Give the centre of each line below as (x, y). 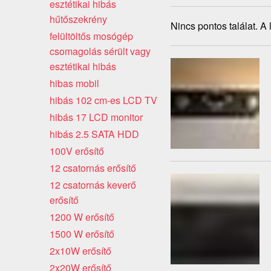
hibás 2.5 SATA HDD (94, 134)
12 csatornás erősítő (93, 168)
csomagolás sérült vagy (100, 51)
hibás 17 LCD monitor (96, 117)
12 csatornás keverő (93, 184)
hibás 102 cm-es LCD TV (103, 100)
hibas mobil (74, 83)
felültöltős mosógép (91, 36)
